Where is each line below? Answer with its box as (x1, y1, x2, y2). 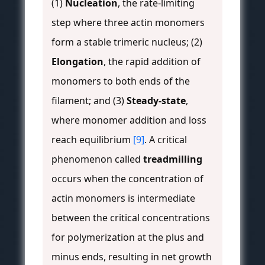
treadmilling (143, 153, 202, 166)
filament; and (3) (51, 94, 127, 108)
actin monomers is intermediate (51, 192, 195, 205)
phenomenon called (51, 153, 143, 166)
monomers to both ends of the (51, 75, 190, 88)
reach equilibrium (51, 133, 133, 147)
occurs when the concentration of (51, 172, 203, 186)
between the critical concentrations (51, 211, 210, 225)
